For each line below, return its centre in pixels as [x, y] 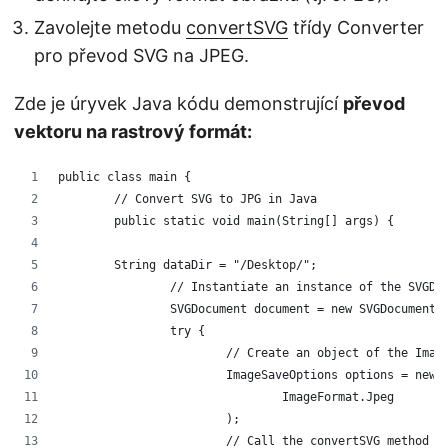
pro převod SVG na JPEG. [141, 56]
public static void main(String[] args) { [254, 221]
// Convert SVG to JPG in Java [219, 199]
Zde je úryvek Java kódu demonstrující [178, 104]
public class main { [124, 177]
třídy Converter [356, 28]
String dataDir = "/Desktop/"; [187, 265]
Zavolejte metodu [110, 28]
